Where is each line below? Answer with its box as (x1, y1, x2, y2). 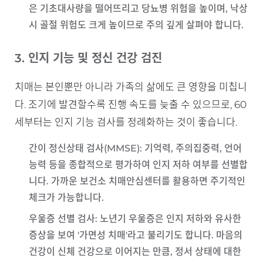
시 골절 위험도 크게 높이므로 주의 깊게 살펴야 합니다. (29, 19, 244, 31)
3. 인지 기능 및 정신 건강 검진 (15, 51, 162, 65)
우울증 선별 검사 (29, 213, 95, 224)
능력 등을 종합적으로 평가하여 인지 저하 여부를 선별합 (29, 159, 248, 170)
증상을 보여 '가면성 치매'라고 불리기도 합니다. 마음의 (29, 230, 242, 241)
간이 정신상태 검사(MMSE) (29, 143, 140, 154)
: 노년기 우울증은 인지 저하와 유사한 (95, 213, 241, 224)
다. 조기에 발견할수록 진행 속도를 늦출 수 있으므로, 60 (15, 99, 247, 110)
